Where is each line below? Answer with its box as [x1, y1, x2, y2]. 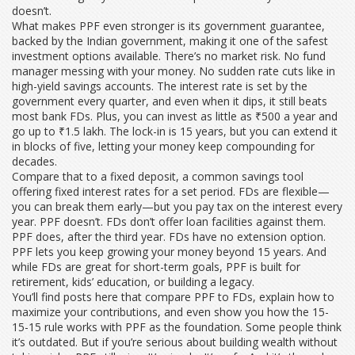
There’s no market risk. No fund [161, 48, 326, 63]
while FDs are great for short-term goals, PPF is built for [12, 259, 300, 274]
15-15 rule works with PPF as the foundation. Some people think [12, 319, 342, 334]
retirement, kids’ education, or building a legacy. [12, 274, 254, 289]
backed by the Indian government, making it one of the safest [12, 33, 328, 48]
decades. [12, 154, 57, 169]
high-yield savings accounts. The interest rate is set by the [12, 78, 307, 94]
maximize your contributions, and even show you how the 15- [12, 304, 329, 319]
